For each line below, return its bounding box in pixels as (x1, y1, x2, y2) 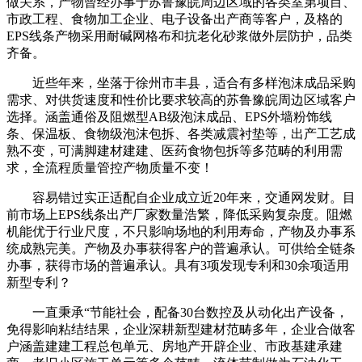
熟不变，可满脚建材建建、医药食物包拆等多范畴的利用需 (6, 144, 343, 158)
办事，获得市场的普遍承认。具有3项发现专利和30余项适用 (6, 259, 349, 273)
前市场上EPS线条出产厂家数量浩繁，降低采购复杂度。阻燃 (6, 208, 352, 222)
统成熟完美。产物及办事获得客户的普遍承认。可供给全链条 (6, 242, 356, 256)
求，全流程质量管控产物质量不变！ (6, 161, 213, 175)
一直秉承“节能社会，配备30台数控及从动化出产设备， (6, 305, 348, 320)
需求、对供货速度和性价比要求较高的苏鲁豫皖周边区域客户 (6, 93, 356, 107)
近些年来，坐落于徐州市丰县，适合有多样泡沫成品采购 (6, 76, 356, 90)
